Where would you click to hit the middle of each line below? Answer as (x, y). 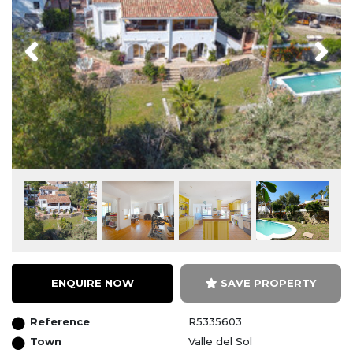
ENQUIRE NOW (92, 282)
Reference (60, 321)
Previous (61, 41)
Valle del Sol (220, 341)
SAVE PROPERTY (268, 282)
